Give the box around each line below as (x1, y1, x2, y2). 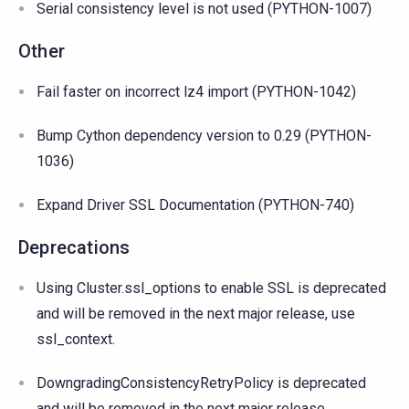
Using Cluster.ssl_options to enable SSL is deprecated (37, 278, 386, 297)
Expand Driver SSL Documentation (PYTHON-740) (37, 195, 354, 214)
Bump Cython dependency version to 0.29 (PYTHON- (37, 126, 372, 144)
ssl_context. (37, 330, 115, 348)
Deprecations (18, 236, 131, 258)
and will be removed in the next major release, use (37, 304, 355, 322)
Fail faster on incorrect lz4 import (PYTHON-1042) (37, 82, 356, 100)
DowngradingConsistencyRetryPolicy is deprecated (37, 373, 366, 392)
